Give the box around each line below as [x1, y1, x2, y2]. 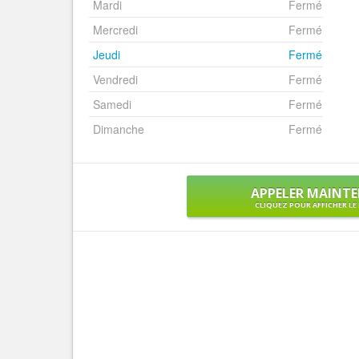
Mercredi [93, 22, 138, 38]
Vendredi [93, 71, 138, 87]
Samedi [93, 96, 131, 112]
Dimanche [93, 121, 144, 137]
